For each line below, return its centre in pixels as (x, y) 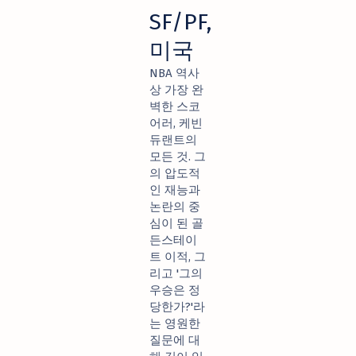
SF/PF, (180, 22)
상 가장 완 (176, 90)
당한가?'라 (177, 307)
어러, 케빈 (176, 123)
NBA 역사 (174, 73)
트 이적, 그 (177, 257)
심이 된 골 (176, 223)
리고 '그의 (176, 273)
